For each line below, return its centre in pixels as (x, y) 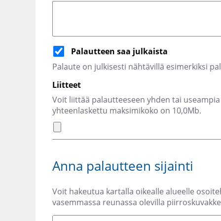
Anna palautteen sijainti (123, 166)
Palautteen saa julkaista (119, 52)
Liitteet (67, 85)
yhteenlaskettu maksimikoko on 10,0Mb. (127, 111)
